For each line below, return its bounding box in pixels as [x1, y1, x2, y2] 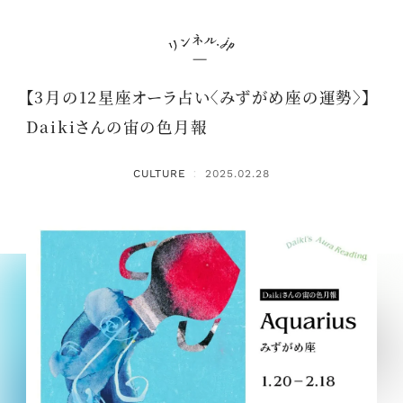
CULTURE [133, 167, 186, 181]
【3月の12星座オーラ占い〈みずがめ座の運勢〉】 [25, 85, 371, 108]
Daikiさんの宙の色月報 [25, 114, 208, 138]
